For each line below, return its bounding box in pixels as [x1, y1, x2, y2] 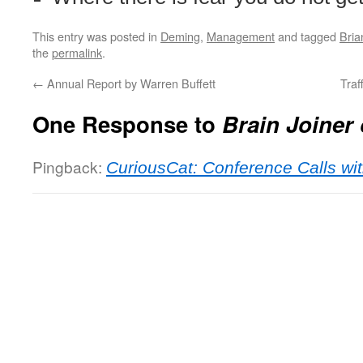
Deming [160, 28, 200, 45]
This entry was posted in [32, 28, 160, 45]
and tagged [275, 28, 340, 45]
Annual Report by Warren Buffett [44, 75, 216, 92]
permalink [52, 44, 102, 61]
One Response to [32, 108, 222, 139]
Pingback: [32, 156, 106, 177]
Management [207, 28, 275, 45]
